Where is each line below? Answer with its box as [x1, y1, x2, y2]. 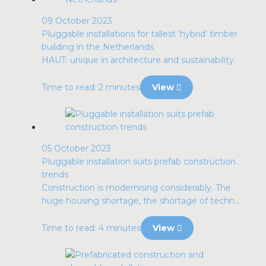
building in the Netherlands [42, 42, 154, 52]
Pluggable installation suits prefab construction [42, 156, 236, 167]
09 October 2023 [42, 15, 112, 26]
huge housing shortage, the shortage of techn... [42, 195, 240, 206]
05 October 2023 [42, 143, 111, 154]
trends [42, 169, 68, 180]
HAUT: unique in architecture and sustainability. [42, 55, 236, 65]
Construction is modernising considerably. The [42, 182, 231, 193]
